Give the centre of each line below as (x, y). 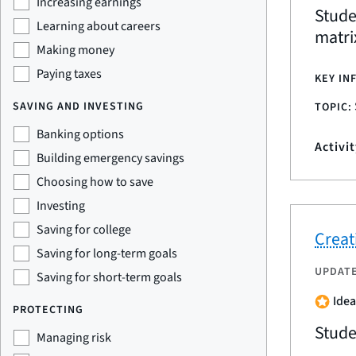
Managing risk (74, 338)
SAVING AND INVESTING (78, 106)
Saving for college (84, 230)
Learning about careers (99, 26)
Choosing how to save (95, 182)
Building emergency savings (110, 158)
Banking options (80, 134)
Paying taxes (69, 74)
